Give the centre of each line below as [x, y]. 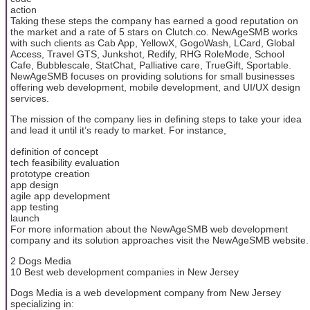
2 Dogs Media [41, 261]
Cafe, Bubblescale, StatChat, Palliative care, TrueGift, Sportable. [151, 65]
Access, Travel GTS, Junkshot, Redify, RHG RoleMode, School [147, 54]
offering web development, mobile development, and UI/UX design [155, 87]
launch [25, 218]
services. [30, 98]
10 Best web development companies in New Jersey [125, 272]
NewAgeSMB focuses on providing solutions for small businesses [153, 76]
